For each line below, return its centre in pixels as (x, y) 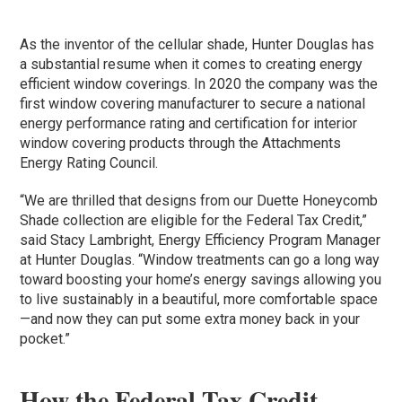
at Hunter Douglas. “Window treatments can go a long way (200, 259)
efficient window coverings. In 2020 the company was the (199, 83)
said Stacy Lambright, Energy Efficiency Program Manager (201, 240)
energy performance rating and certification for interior (189, 123)
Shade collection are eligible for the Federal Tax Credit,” (194, 220)
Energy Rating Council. (89, 162)
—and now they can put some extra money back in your (190, 319)
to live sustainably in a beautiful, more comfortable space (199, 299)
